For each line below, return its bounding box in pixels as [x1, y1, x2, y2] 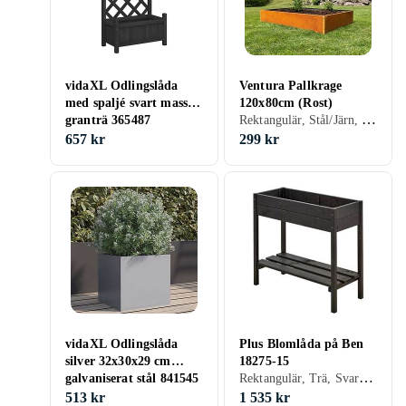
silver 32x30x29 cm [65, 354, 171, 368]
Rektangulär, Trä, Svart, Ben [359, 370, 374, 385]
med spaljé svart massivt [65, 96, 203, 110]
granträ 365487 [65, 113, 150, 127]
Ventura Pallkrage [239, 79, 343, 92]
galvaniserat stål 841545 [65, 372, 199, 385]
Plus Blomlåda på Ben [239, 337, 363, 351]
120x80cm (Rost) [239, 96, 333, 110]
